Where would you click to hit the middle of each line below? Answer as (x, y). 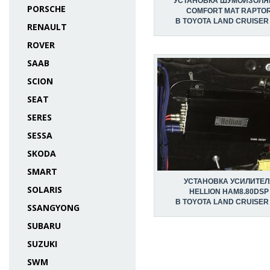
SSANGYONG (53, 208)
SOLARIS (45, 190)
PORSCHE (46, 9)
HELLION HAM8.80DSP (229, 192)
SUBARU (44, 226)
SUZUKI (42, 244)
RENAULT (47, 27)
